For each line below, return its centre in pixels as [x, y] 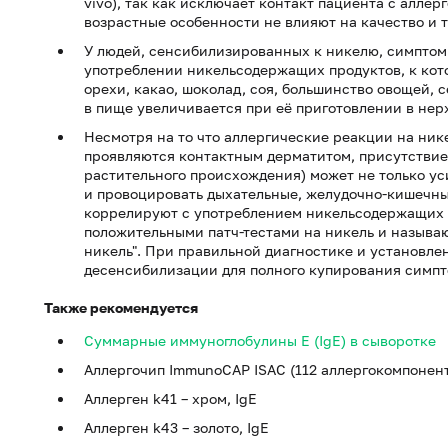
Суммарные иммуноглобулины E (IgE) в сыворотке [260, 340]
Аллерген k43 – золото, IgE [176, 427]
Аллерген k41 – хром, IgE [170, 398]
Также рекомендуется [121, 307]
